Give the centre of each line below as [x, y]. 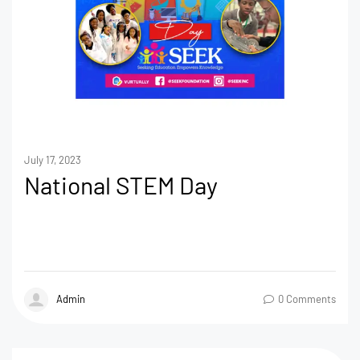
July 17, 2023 [53, 160]
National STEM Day [121, 184]
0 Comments [307, 299]
